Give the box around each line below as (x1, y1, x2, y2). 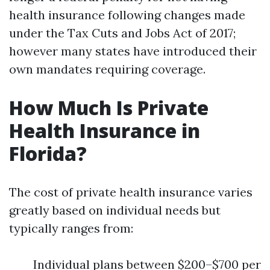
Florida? (9, 140, 87, 166)
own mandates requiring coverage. (9, 61, 206, 77)
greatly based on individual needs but (9, 202, 221, 218)
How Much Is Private (9, 95, 209, 121)
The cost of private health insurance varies (9, 184, 253, 199)
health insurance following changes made (9, 7, 245, 22)
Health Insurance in (9, 118, 200, 143)
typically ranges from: (9, 221, 133, 236)
